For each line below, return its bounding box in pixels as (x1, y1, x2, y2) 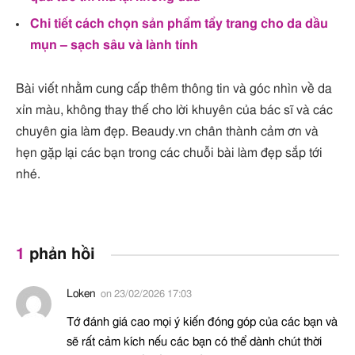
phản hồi (25, 246, 95, 263)
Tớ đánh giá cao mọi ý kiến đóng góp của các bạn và (67, 316, 338, 329)
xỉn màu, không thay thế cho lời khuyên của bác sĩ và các (16, 104, 333, 117)
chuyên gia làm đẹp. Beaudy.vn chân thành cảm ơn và (16, 125, 319, 139)
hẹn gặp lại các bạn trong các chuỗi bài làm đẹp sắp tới (16, 147, 323, 160)
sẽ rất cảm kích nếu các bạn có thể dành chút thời (67, 336, 322, 349)
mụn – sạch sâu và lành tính (30, 38, 198, 52)
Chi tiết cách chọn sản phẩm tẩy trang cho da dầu (30, 17, 328, 30)
